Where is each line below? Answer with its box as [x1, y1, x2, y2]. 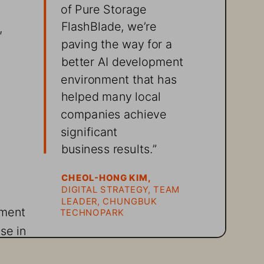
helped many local [61, 87, 164, 101]
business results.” [61, 140, 157, 153]
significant [61, 122, 121, 136]
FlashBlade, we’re [61, 17, 160, 31]
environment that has [61, 70, 180, 83]
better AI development [61, 52, 186, 65]
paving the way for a [61, 34, 176, 48]
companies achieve [61, 104, 170, 118]
